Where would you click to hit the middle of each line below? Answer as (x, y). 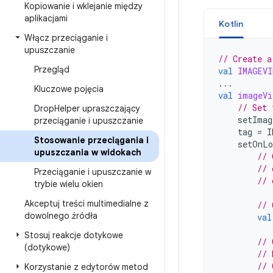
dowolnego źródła (61, 216)
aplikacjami (46, 18)
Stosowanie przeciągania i (91, 140)
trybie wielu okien (69, 184)
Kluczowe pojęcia (69, 89)
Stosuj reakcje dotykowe (74, 235)
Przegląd (52, 69)
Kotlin (231, 24)
